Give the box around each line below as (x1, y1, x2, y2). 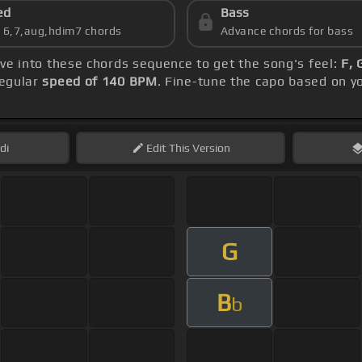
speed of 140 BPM (42, 74, 158, 90)
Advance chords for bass (220, 24, 354, 38)
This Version (166, 141, 230, 155)
